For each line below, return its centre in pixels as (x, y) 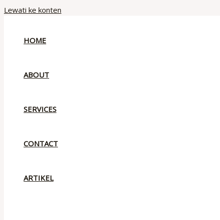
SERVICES (40, 109)
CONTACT (41, 143)
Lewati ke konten (33, 10)
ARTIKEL (39, 178)
